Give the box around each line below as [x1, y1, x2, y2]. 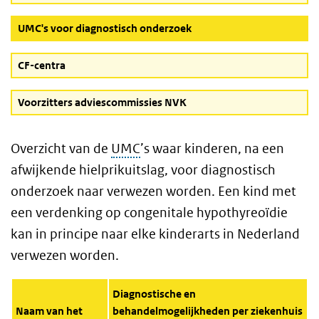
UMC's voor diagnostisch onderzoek [18, 21, 192, 35]
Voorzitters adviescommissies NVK [18, 95, 187, 109]
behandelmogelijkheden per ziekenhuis [112, 304, 303, 318]
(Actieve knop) [191, 21, 260, 34]
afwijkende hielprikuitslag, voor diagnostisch [11, 162, 276, 178]
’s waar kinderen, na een [140, 140, 284, 157]
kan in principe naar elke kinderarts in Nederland [11, 226, 300, 242]
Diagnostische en [112, 287, 196, 300]
